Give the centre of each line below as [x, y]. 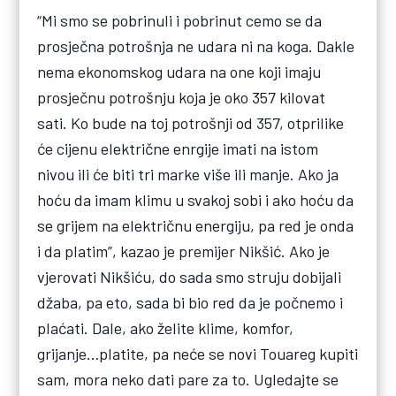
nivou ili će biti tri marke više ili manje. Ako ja [188, 175]
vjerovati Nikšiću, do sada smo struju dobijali [190, 277]
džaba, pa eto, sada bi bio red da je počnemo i [190, 303]
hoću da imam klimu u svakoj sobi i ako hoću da [196, 200]
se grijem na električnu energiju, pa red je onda [196, 226]
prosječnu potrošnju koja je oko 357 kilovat [182, 98]
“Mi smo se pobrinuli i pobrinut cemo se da [180, 21]
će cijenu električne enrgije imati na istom [178, 149]
